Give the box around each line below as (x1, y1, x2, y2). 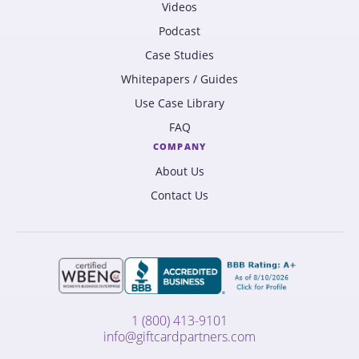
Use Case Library (135, 95, 224, 111)
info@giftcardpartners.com (103, 327, 256, 345)
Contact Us (151, 188, 208, 203)
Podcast (159, 23, 200, 38)
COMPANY (153, 139, 206, 152)
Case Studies (145, 47, 214, 63)
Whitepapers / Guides (121, 71, 238, 87)
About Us (155, 163, 204, 179)
